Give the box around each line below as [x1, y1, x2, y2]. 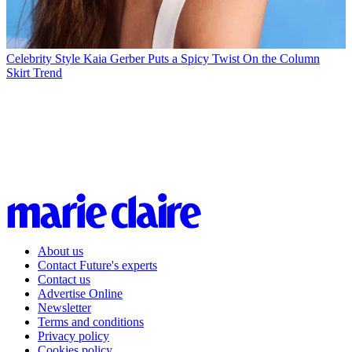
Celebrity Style [6, 51, 80, 65]
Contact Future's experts [38, 258, 157, 272]
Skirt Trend [6, 65, 62, 79]
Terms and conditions [38, 314, 144, 328]
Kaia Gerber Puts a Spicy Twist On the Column [83, 51, 320, 65]
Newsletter [38, 300, 91, 314]
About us [38, 244, 83, 258]
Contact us [38, 272, 90, 286]
